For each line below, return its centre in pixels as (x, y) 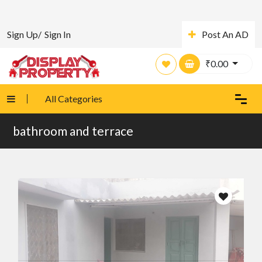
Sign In (58, 34)
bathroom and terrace (73, 131)
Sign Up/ (24, 34)
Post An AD (225, 34)
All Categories (74, 99)
